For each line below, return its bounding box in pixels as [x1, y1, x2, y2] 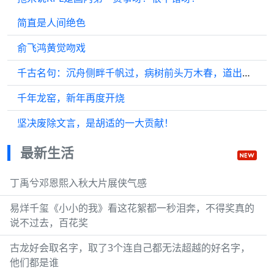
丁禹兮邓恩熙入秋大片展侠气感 [10, 176, 147, 190]
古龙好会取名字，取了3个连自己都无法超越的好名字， [10, 240, 250, 254]
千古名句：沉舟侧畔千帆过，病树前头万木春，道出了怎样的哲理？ [242, 65, 250, 80]
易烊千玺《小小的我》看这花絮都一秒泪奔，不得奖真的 [10, 201, 254, 215]
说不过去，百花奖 [10, 215, 88, 229]
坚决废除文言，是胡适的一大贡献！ [17, 116, 174, 130]
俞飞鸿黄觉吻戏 [17, 40, 86, 54]
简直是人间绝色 [17, 15, 86, 29]
